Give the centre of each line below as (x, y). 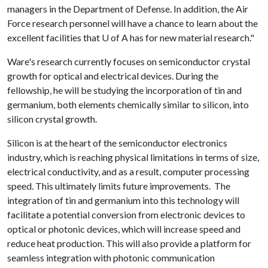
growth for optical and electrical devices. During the (113, 76)
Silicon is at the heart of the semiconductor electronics (117, 143)
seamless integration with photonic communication (111, 258)
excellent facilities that (54, 37)
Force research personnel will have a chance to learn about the (133, 23)
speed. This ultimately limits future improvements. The (119, 186)
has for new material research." (191, 37)
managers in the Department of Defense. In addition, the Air (128, 9)
